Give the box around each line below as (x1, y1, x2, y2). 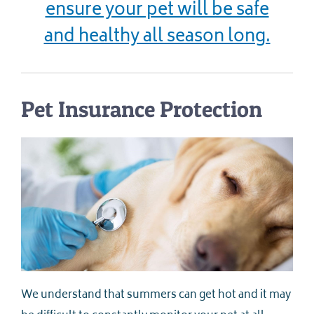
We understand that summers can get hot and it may (21, 286, 291, 306)
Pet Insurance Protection (21, 95, 262, 123)
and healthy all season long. (43, 22, 271, 53)
